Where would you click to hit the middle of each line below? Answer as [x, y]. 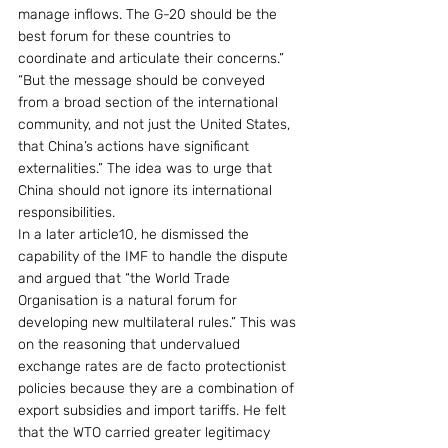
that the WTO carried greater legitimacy [146, 432]
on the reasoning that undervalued [131, 344]
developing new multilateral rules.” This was [159, 322]
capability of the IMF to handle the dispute [155, 256]
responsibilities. [66, 212]
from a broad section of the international [150, 102]
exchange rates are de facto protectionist [154, 366]
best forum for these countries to [126, 36]
